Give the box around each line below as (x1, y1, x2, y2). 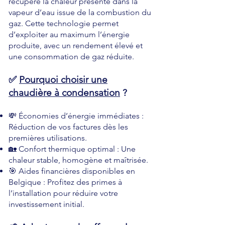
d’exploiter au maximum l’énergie (9, 30, 130, 39)
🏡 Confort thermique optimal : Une (9, 144, 136, 154)
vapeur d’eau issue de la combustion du (9, 8, 151, 17)
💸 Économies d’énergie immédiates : (9, 111, 144, 121)
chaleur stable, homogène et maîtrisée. (9, 155, 148, 165)
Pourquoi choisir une (19, 74, 107, 85)
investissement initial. (9, 199, 84, 209)
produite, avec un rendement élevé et (9, 41, 143, 50)
